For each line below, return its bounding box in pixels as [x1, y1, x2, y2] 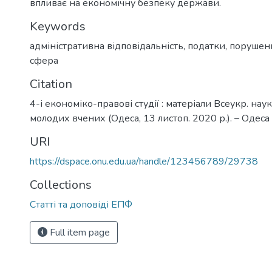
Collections [30, 176, 92, 193]
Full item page [47, 225, 110, 239]
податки [188, 39, 225, 53]
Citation [30, 75, 72, 92]
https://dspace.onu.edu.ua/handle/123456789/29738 [30, 154, 258, 168]
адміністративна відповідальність [30, 39, 183, 53]
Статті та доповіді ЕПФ [30, 197, 132, 211]
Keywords [30, 18, 86, 35]
